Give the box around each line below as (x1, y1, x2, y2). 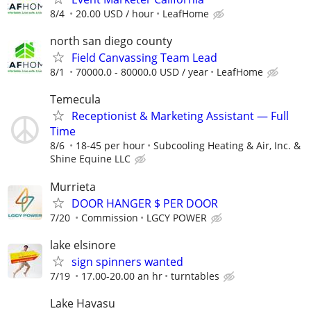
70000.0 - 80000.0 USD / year (76, 65, 208, 79)
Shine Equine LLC (50, 152, 131, 166)
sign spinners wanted (72, 253, 183, 269)
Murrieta (50, 178, 96, 194)
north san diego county (50, 33, 172, 49)
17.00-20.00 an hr (81, 269, 162, 283)
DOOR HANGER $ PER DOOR (72, 195, 218, 211)
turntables (171, 269, 219, 283)
